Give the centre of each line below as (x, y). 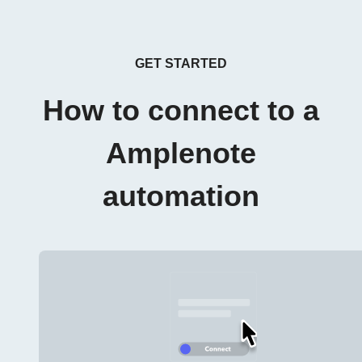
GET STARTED (181, 63)
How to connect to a (181, 111)
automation (181, 196)
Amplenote (181, 154)
